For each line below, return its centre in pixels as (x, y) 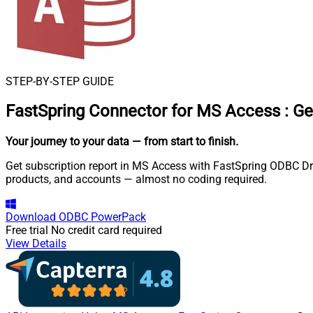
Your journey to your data (67, 142)
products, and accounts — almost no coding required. (136, 180)
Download (31, 217)
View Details (36, 244)
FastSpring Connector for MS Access (143, 111)
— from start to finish (184, 142)
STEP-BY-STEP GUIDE (60, 81)
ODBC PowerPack (102, 217)
